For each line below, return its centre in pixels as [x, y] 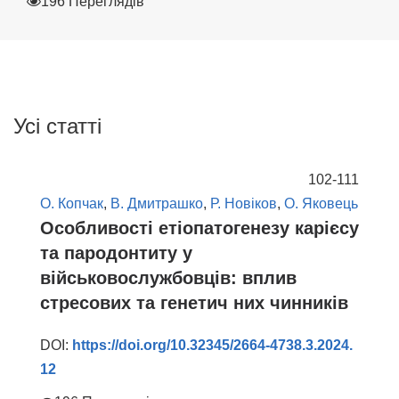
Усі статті [57, 126]
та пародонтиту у [116, 253]
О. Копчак [72, 204]
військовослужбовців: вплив [168, 278]
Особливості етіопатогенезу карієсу [199, 228]
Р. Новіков [244, 204]
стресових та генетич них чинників [194, 303]
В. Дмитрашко [157, 204]
